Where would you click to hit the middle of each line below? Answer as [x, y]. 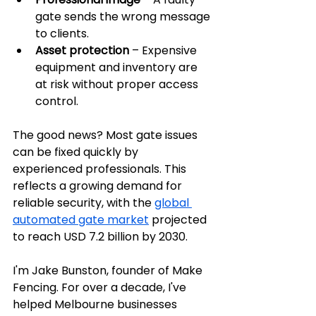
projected [179, 220]
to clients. [62, 34]
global [173, 203]
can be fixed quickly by [77, 152]
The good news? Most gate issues [107, 135]
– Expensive [164, 50]
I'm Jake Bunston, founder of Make [109, 271]
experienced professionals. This [101, 169]
